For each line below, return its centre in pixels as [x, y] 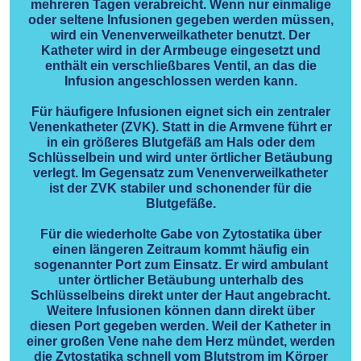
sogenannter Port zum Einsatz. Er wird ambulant [180, 264]
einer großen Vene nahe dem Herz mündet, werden [180, 341]
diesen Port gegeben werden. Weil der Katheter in [180, 326]
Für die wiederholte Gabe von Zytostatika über [180, 234]
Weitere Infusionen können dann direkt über [180, 310]
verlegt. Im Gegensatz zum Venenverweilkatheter [180, 172]
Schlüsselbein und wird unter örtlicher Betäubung [180, 157]
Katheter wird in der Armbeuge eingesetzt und [180, 50]
